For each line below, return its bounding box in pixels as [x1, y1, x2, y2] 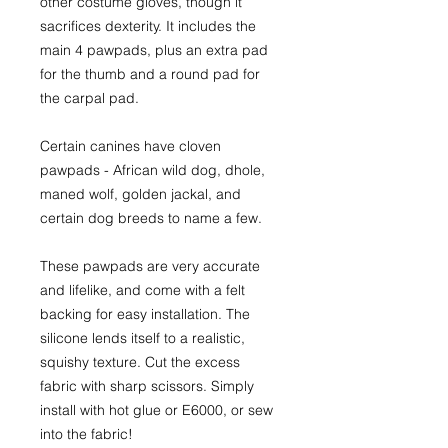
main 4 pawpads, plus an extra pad [40, 40, 268, 59]
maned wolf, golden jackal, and [40, 184, 241, 203]
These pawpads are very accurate [40, 256, 260, 275]
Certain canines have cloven [40, 136, 221, 155]
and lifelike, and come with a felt [40, 280, 245, 299]
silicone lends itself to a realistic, [40, 328, 245, 347]
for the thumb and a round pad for [40, 64, 260, 83]
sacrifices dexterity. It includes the [40, 16, 256, 35]
